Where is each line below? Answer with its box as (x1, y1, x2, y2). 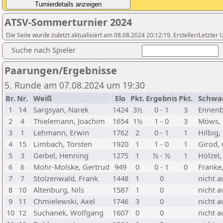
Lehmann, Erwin (33, 127, 89, 137)
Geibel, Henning (33, 150, 89, 160)
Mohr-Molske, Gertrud (33, 162, 110, 172)
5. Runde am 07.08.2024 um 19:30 (4, 79, 145, 91)
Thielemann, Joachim (33, 116, 105, 126)
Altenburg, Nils (33, 185, 84, 195)
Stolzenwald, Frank (33, 173, 98, 183)
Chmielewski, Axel (33, 196, 95, 206)
